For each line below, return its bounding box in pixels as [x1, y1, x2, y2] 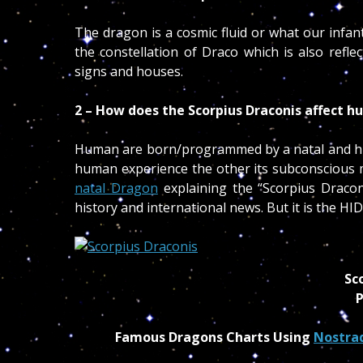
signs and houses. [75, 62, 183, 80]
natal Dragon [75, 179, 158, 197]
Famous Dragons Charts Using [115, 328, 314, 346]
